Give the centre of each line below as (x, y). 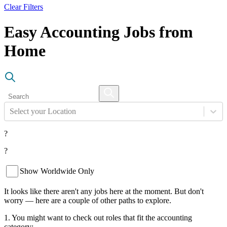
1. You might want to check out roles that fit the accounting (98, 218)
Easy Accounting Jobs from (99, 32)
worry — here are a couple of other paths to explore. (88, 201)
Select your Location (43, 111)
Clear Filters (24, 7)
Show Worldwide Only (57, 171)
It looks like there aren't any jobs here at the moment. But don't (104, 192)
